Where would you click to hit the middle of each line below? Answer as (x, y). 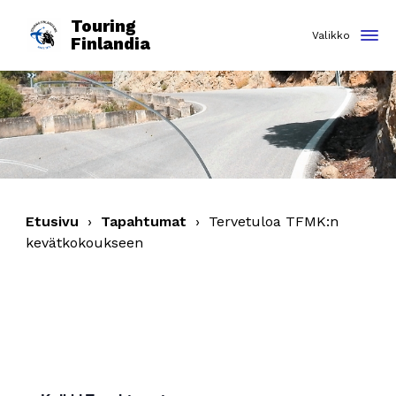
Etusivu (53, 221)
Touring (103, 26)
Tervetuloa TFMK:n (274, 221)
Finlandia (110, 44)
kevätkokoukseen (85, 243)
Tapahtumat (144, 221)
